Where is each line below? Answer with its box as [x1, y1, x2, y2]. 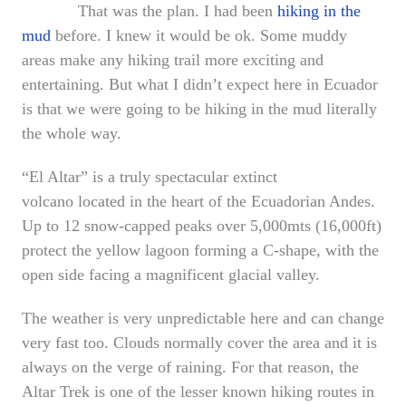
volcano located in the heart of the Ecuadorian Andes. [22, 192, 375, 210]
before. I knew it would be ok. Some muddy [51, 26, 347, 44]
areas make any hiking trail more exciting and [22, 51, 324, 69]
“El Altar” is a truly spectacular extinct [22, 168, 277, 186]
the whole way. [22, 124, 121, 142]
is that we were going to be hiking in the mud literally [22, 100, 377, 118]
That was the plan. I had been [78, 2, 277, 20]
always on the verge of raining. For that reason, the [22, 358, 359, 376]
